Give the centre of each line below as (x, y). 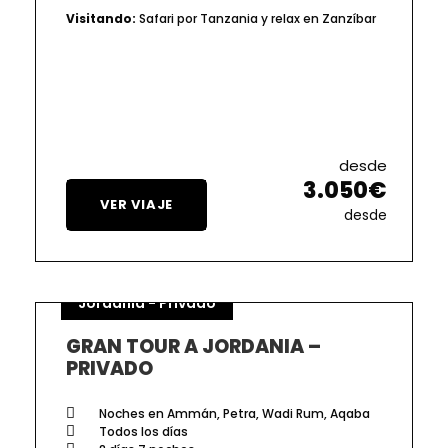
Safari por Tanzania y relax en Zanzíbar (256, 18)
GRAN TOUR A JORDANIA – (193, 346)
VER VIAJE (137, 204)
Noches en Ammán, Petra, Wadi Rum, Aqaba (233, 413)
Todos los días (142, 431)
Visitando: (101, 18)
